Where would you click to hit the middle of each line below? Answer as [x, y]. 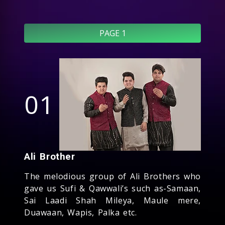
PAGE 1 [113, 33]
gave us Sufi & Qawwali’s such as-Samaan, [113, 188]
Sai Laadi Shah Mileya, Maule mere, [113, 200]
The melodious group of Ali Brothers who [113, 176]
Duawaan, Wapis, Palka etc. [81, 212]
